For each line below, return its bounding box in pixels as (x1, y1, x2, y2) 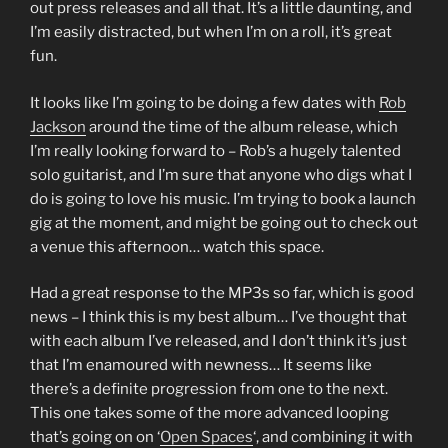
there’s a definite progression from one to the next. (30, 380, 388, 399)
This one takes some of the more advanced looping (30, 404, 389, 423)
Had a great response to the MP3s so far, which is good (30, 284, 414, 303)
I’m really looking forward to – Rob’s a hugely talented (30, 141, 401, 160)
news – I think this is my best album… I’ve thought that (30, 308, 407, 327)
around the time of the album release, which (86, 117, 398, 136)
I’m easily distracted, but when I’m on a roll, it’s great (30, 23, 392, 42)
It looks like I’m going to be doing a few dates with (30, 93, 379, 112)
